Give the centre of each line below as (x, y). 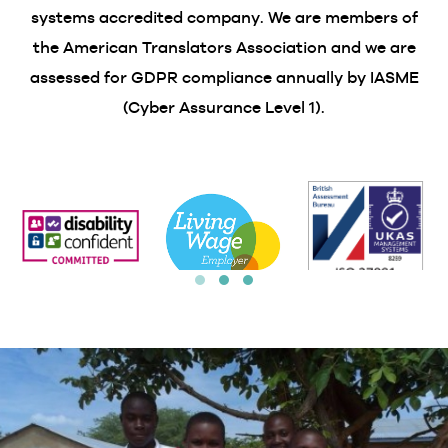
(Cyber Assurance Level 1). (224, 107)
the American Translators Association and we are (224, 47)
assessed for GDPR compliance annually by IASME (224, 77)
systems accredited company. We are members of (224, 17)
